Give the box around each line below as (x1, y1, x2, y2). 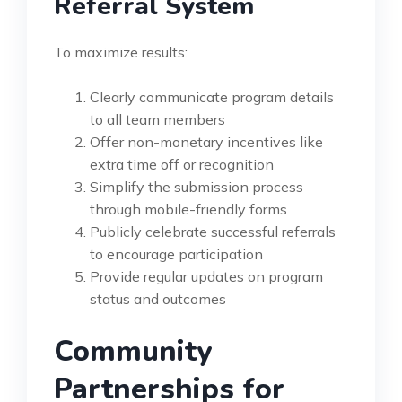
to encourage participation (90, 244, 263, 263)
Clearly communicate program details (90, 87, 334, 106)
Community (54, 331, 212, 371)
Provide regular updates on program (90, 267, 323, 285)
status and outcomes (90, 289, 226, 308)
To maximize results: (54, 42, 188, 61)
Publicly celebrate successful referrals (90, 222, 336, 240)
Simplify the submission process (90, 177, 303, 196)
